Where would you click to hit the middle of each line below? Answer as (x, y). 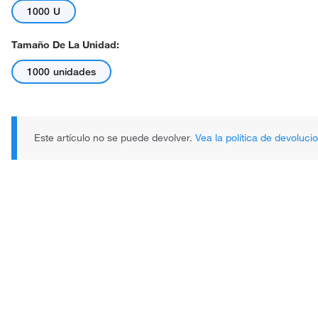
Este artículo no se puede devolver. (115, 138)
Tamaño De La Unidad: (65, 45)
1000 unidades (62, 72)
